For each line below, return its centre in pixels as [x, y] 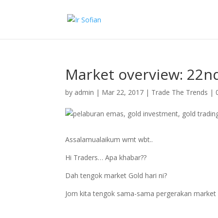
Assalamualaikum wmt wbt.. [109, 139]
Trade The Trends [180, 92]
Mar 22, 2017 [123, 92]
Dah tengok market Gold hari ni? [116, 175]
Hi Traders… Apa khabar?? [106, 157]
